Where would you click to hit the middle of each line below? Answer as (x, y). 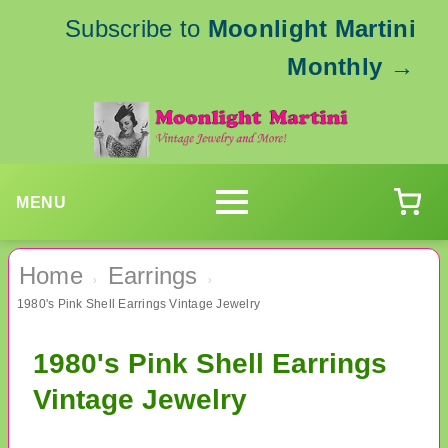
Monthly (335, 66)
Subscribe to (136, 28)
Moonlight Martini (311, 28)
